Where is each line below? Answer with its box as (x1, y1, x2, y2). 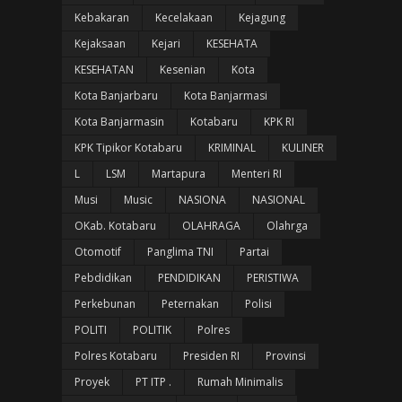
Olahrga (266, 218, 308, 233)
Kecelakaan (154, 10, 213, 25)
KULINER (281, 140, 324, 155)
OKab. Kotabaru (74, 218, 156, 233)
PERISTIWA (246, 270, 299, 285)
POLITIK (132, 322, 171, 337)
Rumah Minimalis (197, 374, 283, 389)
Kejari (151, 36, 180, 51)
